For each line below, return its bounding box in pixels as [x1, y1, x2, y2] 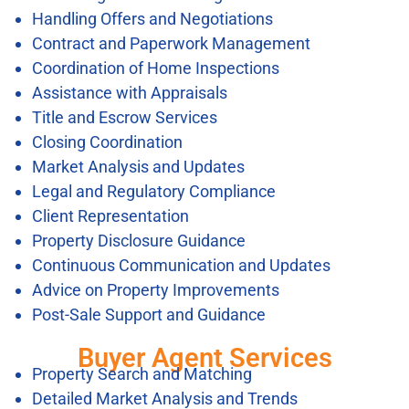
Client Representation [32, 205, 189, 225]
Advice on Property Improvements [32, 279, 279, 299]
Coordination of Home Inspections [32, 58, 279, 78]
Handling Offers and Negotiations [32, 8, 273, 28]
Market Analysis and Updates [32, 156, 245, 176]
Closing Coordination [32, 131, 183, 152]
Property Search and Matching [32, 363, 252, 383]
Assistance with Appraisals [32, 82, 227, 102]
